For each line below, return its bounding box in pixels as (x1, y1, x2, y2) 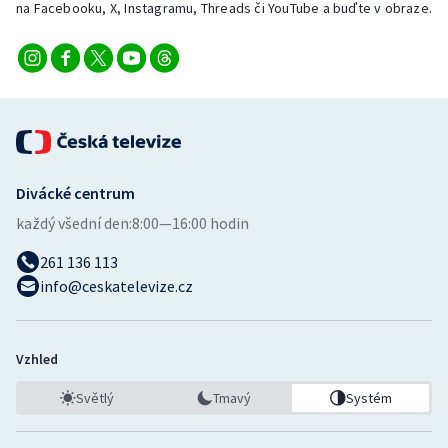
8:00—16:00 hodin (132, 212, 249, 233)
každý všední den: (16, 212, 132, 233)
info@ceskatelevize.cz (40, 275, 193, 296)
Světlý (76, 388, 115, 407)
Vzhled (16, 349, 58, 368)
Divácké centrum (16, 182, 135, 203)
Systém (345, 388, 392, 407)
